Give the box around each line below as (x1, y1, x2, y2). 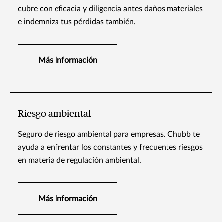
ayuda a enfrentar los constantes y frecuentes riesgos (18, 143, 203, 152)
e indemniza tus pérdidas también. (18, 18, 136, 26)
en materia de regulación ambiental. (18, 156, 141, 165)
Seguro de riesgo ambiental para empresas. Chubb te (18, 130, 200, 139)
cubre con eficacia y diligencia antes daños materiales (18, 5, 203, 13)
